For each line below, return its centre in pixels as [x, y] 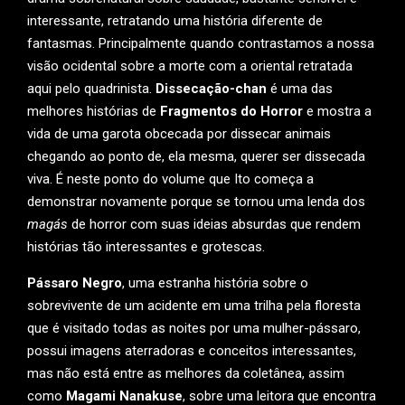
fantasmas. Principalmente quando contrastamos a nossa [201, 43]
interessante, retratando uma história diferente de [175, 21]
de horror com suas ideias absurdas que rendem [214, 224]
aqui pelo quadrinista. [91, 89]
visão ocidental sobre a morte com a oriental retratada [190, 66]
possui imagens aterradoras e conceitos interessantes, [192, 351]
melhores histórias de [94, 111]
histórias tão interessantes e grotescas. [146, 247]
